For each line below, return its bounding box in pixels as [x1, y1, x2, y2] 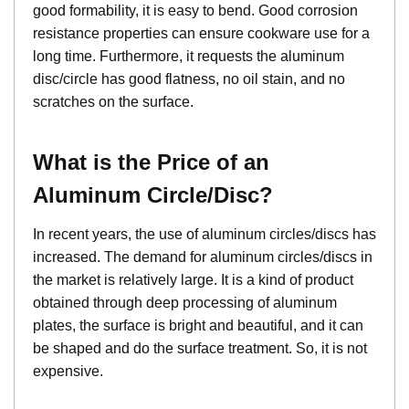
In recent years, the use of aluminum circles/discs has [33, 226, 376, 243]
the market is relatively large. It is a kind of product [33, 272, 353, 288]
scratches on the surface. [33, 94, 194, 110]
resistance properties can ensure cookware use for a [33, 26, 370, 42]
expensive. [33, 363, 103, 380]
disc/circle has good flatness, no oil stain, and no [33, 71, 345, 88]
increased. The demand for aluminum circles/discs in [33, 249, 372, 266]
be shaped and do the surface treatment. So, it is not [33, 341, 367, 357]
